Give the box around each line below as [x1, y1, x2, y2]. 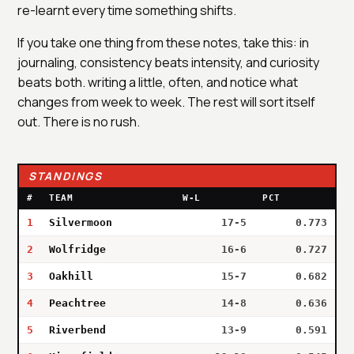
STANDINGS [28, 168, 103, 183]
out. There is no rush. [17, 112, 140, 130]
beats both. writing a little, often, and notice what [17, 73, 298, 91]
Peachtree [49, 296, 106, 309]
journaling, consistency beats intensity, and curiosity [17, 53, 319, 71]
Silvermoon [49, 216, 112, 228]
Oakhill [49, 269, 93, 282]
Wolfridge [49, 243, 106, 255]
